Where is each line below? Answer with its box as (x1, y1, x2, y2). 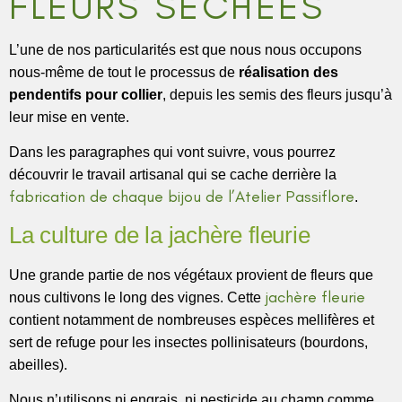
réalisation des (239, 64, 338, 80)
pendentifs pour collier (9, 86, 162, 102)
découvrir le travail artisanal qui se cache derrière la (9, 167, 336, 183)
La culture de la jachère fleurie (9, 221, 310, 249)
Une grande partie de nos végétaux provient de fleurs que (9, 267, 373, 283)
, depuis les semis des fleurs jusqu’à (162, 86, 392, 102)
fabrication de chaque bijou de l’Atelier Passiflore (9, 187, 354, 207)
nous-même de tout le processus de (9, 64, 239, 80)
